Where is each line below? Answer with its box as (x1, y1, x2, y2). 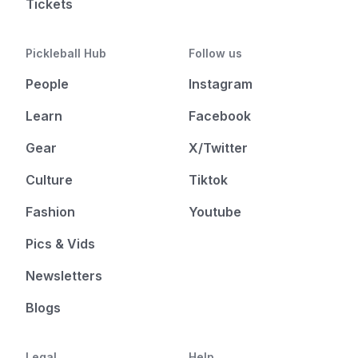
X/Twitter (189, 140, 248, 157)
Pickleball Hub (26, 46, 106, 61)
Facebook (189, 108, 251, 125)
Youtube (189, 204, 241, 221)
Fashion (26, 204, 75, 221)
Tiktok (189, 172, 228, 189)
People (26, 76, 69, 93)
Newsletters (26, 268, 102, 284)
